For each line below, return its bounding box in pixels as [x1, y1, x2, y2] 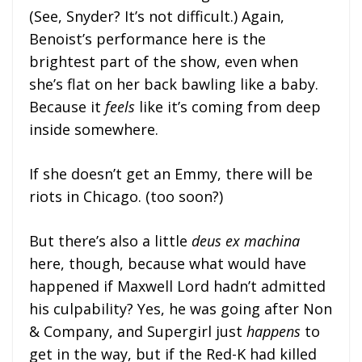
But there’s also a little [29, 230, 192, 250]
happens [246, 321, 301, 341]
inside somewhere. [29, 119, 158, 139]
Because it [29, 96, 105, 116]
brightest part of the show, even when [29, 51, 298, 71]
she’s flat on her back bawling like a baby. [29, 74, 318, 94]
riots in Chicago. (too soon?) [29, 186, 223, 206]
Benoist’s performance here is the [29, 28, 266, 48]
